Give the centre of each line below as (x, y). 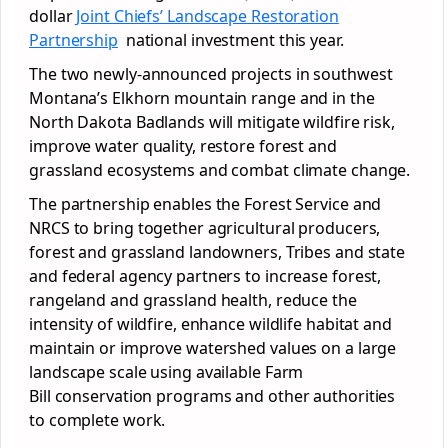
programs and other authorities (274, 396)
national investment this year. (230, 40)
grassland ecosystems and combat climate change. (220, 170)
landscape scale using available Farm (166, 372)
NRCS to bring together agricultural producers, (205, 228)
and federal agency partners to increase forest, (205, 276)
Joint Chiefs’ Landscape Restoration (207, 16)
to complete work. (97, 420)
